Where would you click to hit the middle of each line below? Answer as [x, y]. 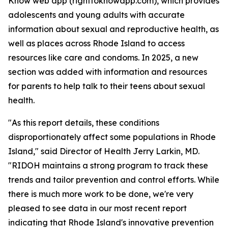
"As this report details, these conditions [84, 123]
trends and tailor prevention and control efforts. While [114, 180]
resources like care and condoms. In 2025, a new [103, 58]
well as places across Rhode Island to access [96, 43]
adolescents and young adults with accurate [96, 15]
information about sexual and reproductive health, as [113, 29]
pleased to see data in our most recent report [97, 208]
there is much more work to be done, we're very [101, 194]
